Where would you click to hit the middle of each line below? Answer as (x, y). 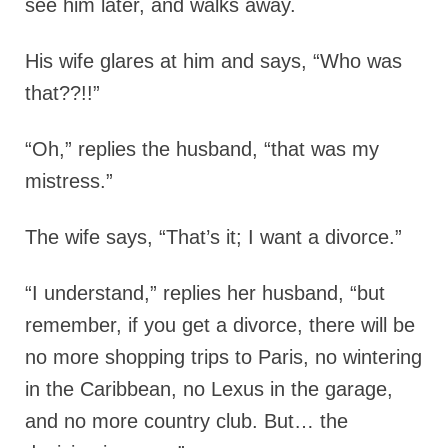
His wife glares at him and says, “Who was (213, 61)
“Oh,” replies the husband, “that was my (202, 149)
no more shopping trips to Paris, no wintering (223, 357)
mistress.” (69, 181)
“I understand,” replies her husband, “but (205, 293)
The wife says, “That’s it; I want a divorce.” (213, 237)
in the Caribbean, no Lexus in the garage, (209, 389)
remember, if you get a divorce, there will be (220, 325)
